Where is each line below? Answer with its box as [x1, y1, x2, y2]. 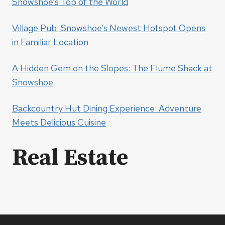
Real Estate [12, 144, 128, 173]
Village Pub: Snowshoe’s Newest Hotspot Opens [12, 22, 205, 34]
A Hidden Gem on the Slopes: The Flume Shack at [12, 62, 212, 74]
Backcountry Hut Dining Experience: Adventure [12, 102, 201, 115]
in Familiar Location [12, 36, 88, 48]
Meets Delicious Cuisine [12, 117, 106, 129]
